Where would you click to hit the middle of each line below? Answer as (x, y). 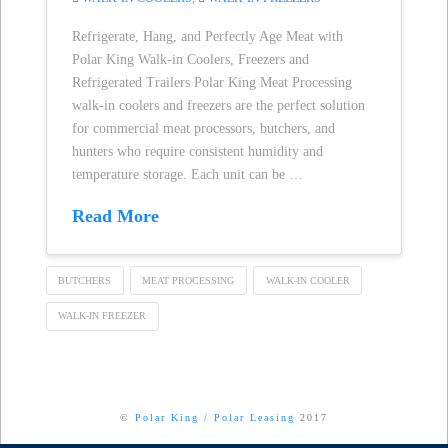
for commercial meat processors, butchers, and (203, 128)
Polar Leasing (254, 418)
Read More (115, 216)
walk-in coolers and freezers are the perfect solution (218, 105)
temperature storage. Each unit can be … (187, 174)
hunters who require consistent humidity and (197, 151)
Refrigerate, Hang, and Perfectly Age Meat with (207, 36)
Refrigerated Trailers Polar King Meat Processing (211, 82)
